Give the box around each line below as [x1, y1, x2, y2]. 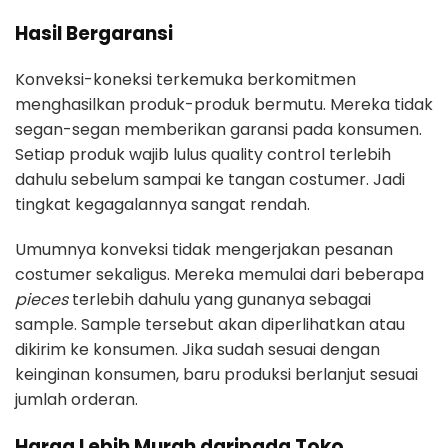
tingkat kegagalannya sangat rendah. [15, 193, 310, 217]
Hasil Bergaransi [15, 20, 173, 48]
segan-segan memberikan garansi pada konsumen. [15, 118, 422, 142]
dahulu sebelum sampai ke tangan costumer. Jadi [15, 168, 405, 192]
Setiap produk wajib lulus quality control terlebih [15, 143, 391, 167]
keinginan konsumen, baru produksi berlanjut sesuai [15, 363, 418, 387]
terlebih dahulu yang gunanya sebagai [68, 288, 371, 312]
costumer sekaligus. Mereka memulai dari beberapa [15, 263, 424, 287]
